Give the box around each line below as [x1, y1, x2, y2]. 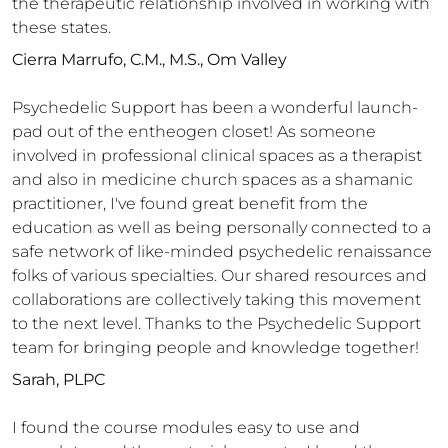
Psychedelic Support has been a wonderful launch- [12, 98, 418, 117]
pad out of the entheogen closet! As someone [12, 122, 376, 141]
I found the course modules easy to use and [12, 418, 360, 437]
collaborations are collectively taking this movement [12, 290, 421, 309]
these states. [12, 18, 111, 37]
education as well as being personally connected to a [12, 218, 431, 237]
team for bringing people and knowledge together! [12, 338, 419, 357]
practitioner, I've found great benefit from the [12, 194, 368, 213]
